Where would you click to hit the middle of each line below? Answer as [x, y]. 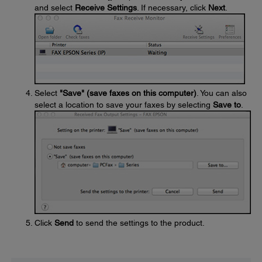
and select [55, 7]
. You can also [222, 93]
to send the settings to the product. [139, 223]
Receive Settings [106, 7]
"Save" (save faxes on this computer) [128, 93]
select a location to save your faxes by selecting [124, 104]
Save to [227, 104]
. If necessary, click [173, 7]
